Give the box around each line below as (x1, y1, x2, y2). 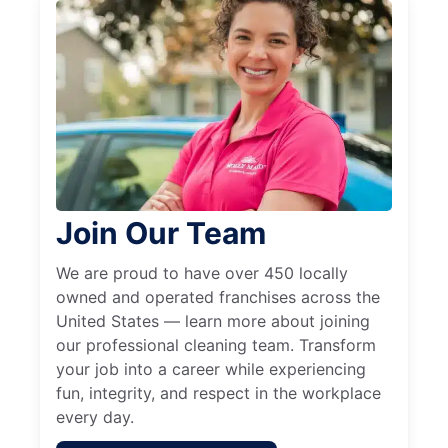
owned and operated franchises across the (56, 287, 380, 308)
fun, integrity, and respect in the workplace (56, 383, 381, 404)
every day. (56, 407, 134, 428)
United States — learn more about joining (56, 311, 370, 332)
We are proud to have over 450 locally (56, 263, 348, 284)
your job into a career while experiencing (56, 359, 366, 380)
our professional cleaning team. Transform (56, 335, 376, 356)
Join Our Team (56, 215, 266, 252)
